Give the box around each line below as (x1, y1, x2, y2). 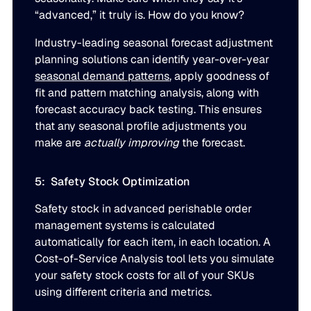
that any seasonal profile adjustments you (35, 118, 247, 133)
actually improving (84, 135, 180, 150)
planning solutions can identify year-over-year (35, 51, 270, 67)
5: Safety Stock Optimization (35, 174, 190, 189)
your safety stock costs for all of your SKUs (35, 267, 255, 283)
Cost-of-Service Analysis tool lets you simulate (35, 251, 275, 266)
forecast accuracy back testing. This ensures (35, 101, 262, 117)
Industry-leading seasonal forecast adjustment (35, 35, 274, 50)
